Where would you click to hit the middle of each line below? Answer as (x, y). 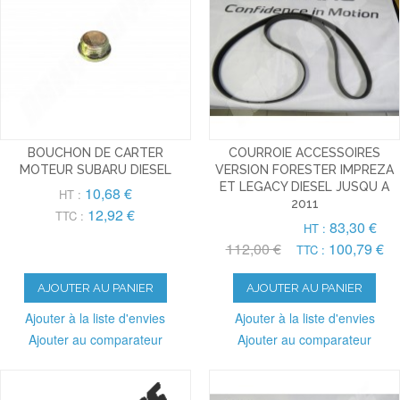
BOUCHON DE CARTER (95, 153)
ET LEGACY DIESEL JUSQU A (305, 187)
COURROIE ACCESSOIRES (305, 153)
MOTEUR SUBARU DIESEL (95, 170)
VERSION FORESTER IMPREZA (305, 170)
